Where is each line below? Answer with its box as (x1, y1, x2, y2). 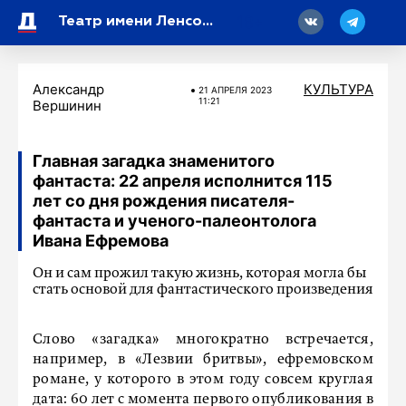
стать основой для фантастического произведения (33, 283, 373, 297)
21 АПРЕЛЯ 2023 (198, 84, 272, 95)
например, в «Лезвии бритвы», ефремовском (33, 353, 373, 367)
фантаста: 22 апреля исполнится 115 (33, 171, 333, 190)
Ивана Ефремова (33, 231, 169, 250)
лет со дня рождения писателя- (33, 191, 295, 210)
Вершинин (33, 97, 101, 114)
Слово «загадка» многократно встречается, (33, 333, 373, 347)
